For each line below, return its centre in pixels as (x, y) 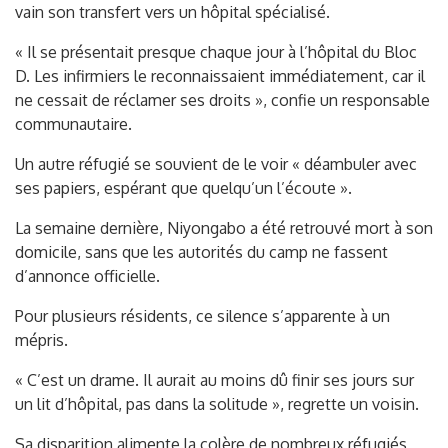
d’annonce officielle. (87, 276)
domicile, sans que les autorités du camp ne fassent (201, 252)
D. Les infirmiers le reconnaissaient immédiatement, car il (220, 76)
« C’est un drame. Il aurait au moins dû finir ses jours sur (214, 380)
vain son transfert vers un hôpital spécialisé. (172, 12)
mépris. (41, 340)
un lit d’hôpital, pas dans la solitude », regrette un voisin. (217, 404)
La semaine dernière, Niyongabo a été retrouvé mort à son (224, 228)
